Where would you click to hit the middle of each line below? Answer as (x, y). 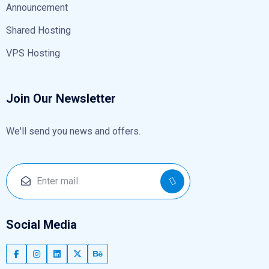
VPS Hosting (33, 53)
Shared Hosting (38, 30)
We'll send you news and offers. (73, 131)
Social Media (41, 224)
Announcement (37, 7)
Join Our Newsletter (61, 98)
